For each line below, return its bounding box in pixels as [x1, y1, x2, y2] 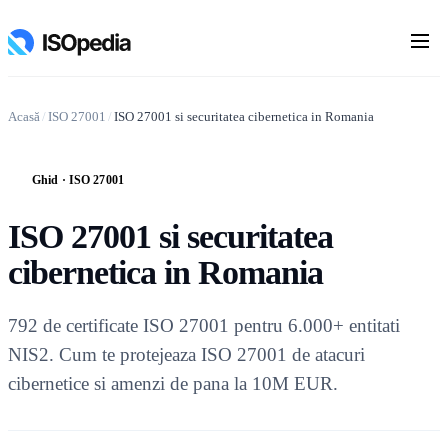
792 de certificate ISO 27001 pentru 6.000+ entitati [8, 315, 400, 336]
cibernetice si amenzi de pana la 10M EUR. [8, 373, 338, 394]
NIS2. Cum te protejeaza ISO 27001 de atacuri [8, 344, 365, 365]
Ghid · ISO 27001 [32, 172, 124, 187]
